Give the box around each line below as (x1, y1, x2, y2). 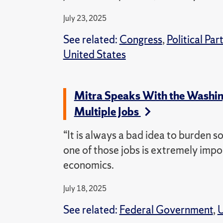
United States (63, 47, 126, 62)
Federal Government (119, 203, 213, 217)
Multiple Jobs (74, 105, 141, 119)
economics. (63, 158, 114, 172)
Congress (119, 32, 162, 47)
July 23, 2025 (63, 13, 107, 23)
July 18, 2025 (63, 183, 107, 194)
